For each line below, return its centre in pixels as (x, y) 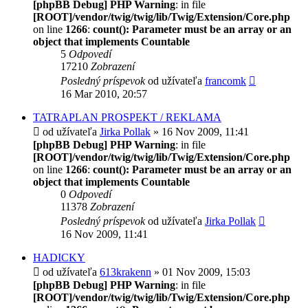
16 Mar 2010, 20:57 (104, 93)
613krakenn (125, 272)
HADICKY (59, 257)
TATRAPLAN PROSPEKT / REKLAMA (127, 117)
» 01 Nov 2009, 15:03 (201, 272)
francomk (225, 80)
